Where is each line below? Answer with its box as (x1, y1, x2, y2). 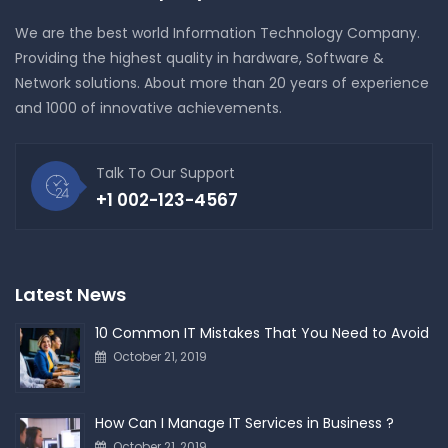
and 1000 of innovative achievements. (15, 97, 282, 118)
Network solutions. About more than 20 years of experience (15, 72, 429, 93)
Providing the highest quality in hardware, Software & (15, 47, 384, 68)
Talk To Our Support (96, 162, 235, 183)
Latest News (15, 281, 126, 307)
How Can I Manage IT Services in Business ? (95, 412, 394, 433)
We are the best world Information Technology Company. (15, 22, 420, 43)
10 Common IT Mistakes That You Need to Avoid (95, 322, 429, 343)
